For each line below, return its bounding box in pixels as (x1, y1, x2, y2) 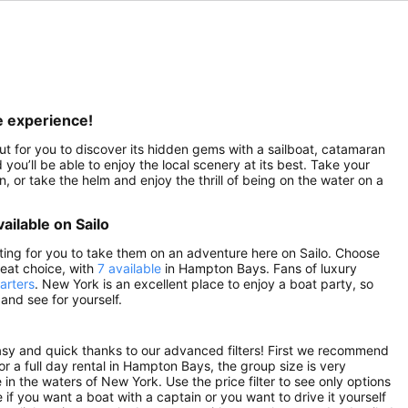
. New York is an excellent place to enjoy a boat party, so (35, 275, 373, 291)
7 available (97, 260, 161, 276)
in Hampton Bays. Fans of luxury (161, 260, 357, 276)
